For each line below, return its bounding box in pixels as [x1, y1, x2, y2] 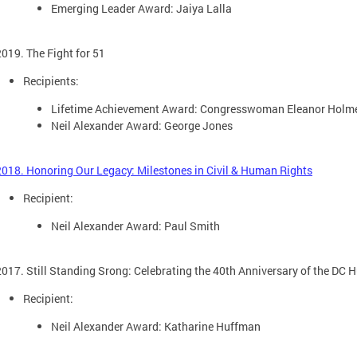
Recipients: [23, 73, 79, 88]
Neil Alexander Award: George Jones [51, 117, 233, 133]
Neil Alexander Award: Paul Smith [51, 218, 220, 233]
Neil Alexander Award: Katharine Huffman [51, 318, 261, 334]
